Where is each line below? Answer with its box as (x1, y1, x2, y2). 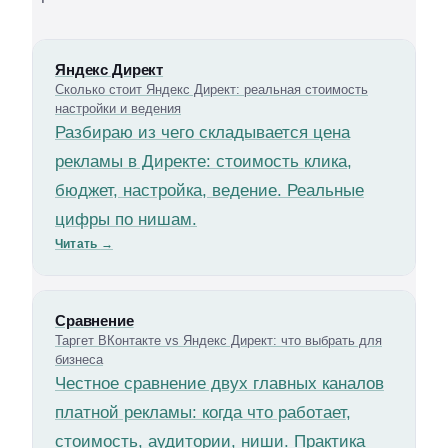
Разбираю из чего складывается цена (55, 123, 350, 142)
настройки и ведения (55, 101, 181, 116)
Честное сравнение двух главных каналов (55, 374, 384, 393)
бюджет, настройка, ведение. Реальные (55, 181, 364, 200)
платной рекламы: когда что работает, (55, 403, 351, 422)
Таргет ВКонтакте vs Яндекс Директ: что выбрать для (55, 333, 382, 348)
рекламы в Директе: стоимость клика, (55, 152, 352, 171)
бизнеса (55, 352, 103, 367)
